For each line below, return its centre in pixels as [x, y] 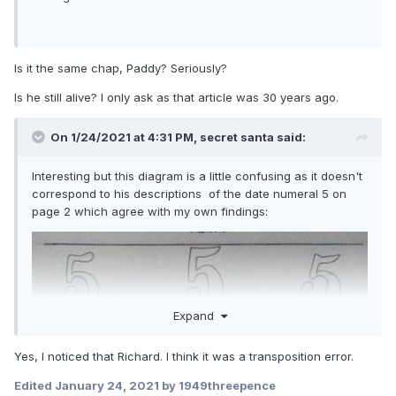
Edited [34, 385]
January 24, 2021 [107, 385]
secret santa [237, 137]
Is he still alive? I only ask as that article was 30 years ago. [176, 98]
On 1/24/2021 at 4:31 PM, [125, 137]
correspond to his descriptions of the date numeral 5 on [189, 194]
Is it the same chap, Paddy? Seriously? [121, 69]
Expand [197, 315]
